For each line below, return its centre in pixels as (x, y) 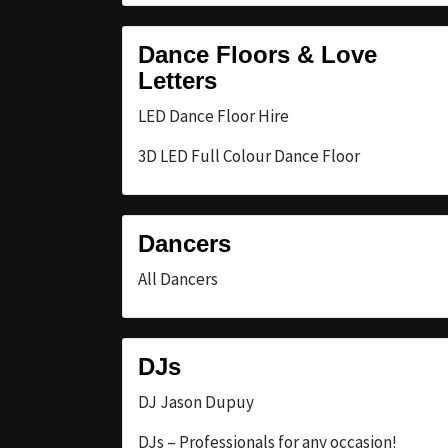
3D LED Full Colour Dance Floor (249, 155)
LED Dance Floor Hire (213, 115)
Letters (177, 80)
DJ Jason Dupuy (196, 401)
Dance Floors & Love (257, 54)
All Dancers (178, 278)
